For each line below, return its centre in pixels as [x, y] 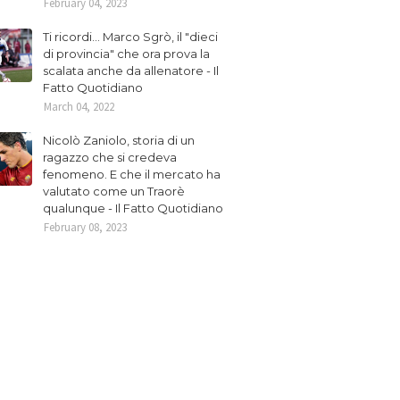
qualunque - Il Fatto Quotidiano [133, 208]
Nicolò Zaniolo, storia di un [119, 140]
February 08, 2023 [85, 227]
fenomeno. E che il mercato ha [132, 174]
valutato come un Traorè [114, 191]
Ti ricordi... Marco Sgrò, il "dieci [130, 37]
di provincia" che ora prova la [126, 54]
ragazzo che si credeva [110, 157]
